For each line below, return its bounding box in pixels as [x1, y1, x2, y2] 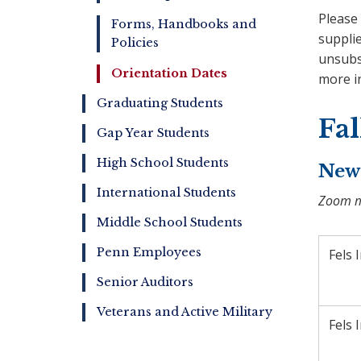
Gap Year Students [97, 126, 210, 140]
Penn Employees [97, 245, 201, 259]
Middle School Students [97, 215, 243, 230]
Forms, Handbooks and [111, 17, 256, 31]
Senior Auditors [97, 275, 193, 289]
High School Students [97, 156, 229, 170]
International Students [97, 185, 236, 200]
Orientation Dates [111, 66, 227, 81]
